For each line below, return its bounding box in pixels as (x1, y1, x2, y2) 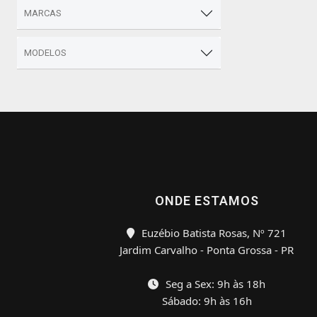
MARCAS (24, 8, 62, 18)
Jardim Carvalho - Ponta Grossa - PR (120, 243, 294, 257)
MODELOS (24, 47, 67, 58)
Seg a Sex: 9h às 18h (163, 277, 265, 291)
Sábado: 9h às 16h (161, 294, 252, 308)
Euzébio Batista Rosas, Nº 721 (139, 226, 287, 240)
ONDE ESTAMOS (154, 193, 259, 208)
